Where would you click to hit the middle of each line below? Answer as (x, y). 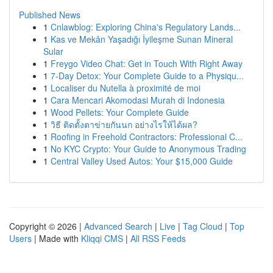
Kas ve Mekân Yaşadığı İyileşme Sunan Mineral (142, 39)
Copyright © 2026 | (47, 226)
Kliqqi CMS (102, 238)
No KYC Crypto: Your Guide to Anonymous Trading (148, 149)
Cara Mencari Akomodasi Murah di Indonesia (138, 100)
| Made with (56, 238)
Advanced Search (118, 226)
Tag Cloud (203, 226)
